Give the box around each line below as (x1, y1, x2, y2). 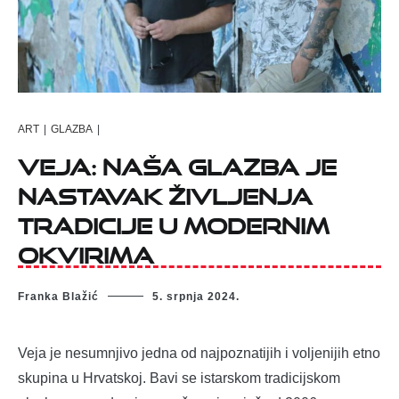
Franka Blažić (18, 290, 99, 304)
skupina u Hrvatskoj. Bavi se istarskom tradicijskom (18, 370, 340, 387)
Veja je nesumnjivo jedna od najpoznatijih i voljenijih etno (18, 346, 380, 362)
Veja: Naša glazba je (18, 144, 337, 180)
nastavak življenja (18, 174, 313, 209)
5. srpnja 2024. (152, 290, 240, 304)
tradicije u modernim (18, 203, 330, 239)
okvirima (18, 232, 154, 268)
